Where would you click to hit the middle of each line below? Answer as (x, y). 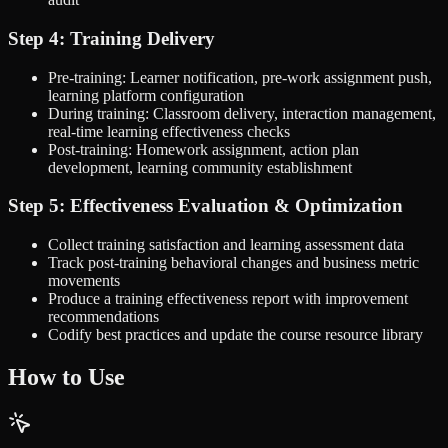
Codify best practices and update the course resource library (235, 335)
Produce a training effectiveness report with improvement (228, 299)
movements (84, 281)
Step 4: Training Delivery (111, 38)
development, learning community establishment (200, 167)
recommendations (103, 317)
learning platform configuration (146, 95)
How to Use (66, 377)
